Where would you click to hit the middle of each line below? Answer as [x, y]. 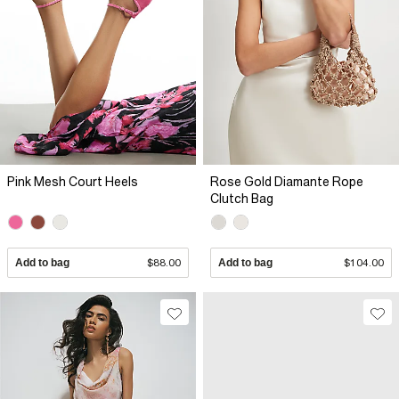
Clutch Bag [242, 198]
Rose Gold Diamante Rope [287, 181]
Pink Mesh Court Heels [73, 181]
